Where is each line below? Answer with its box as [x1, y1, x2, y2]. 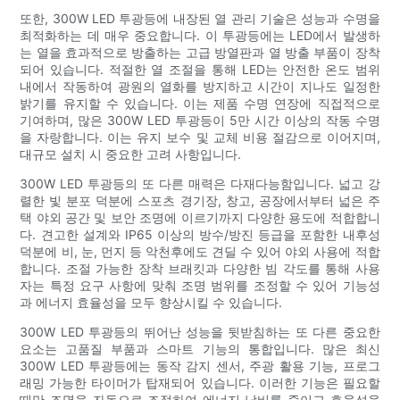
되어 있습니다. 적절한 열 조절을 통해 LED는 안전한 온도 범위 [20, 61, 380, 77]
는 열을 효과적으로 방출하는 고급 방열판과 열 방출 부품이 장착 [20, 44, 380, 60]
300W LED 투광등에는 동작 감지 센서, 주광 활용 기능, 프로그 [20, 357, 380, 373]
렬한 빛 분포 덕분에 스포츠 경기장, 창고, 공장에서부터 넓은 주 [20, 192, 380, 208]
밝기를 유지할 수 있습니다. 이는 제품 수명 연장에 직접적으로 [20, 95, 380, 111]
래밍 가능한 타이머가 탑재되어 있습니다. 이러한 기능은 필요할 [20, 374, 380, 390]
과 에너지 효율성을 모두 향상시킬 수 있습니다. [20, 294, 283, 310]
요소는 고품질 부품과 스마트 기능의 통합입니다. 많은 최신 [20, 340, 380, 356]
